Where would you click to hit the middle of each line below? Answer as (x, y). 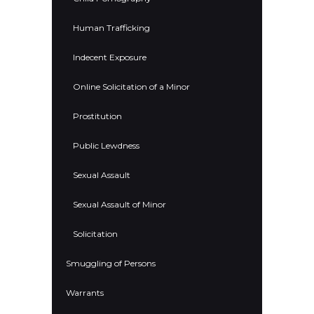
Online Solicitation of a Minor (131, 87)
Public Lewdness (106, 146)
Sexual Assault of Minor (120, 205)
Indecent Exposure (110, 57)
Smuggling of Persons (111, 264)
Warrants (85, 293)
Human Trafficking (111, 28)
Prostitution (97, 116)
